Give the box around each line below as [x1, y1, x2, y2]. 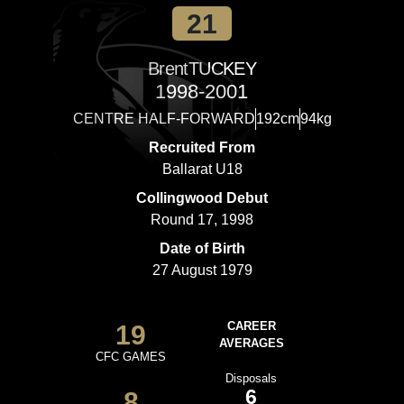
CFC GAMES [96, 350, 167, 363]
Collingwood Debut [136, 190, 268, 206]
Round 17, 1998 [151, 212, 253, 227]
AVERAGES [218, 336, 284, 350]
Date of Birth [159, 241, 245, 256]
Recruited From [149, 140, 255, 155]
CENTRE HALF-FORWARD [72, 111, 255, 126]
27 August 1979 [151, 262, 252, 278]
